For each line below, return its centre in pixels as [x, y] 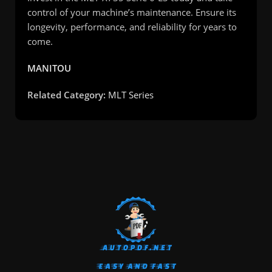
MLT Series [131, 94]
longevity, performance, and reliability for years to [132, 26]
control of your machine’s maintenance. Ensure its [132, 12]
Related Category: [66, 94]
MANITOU [49, 68]
